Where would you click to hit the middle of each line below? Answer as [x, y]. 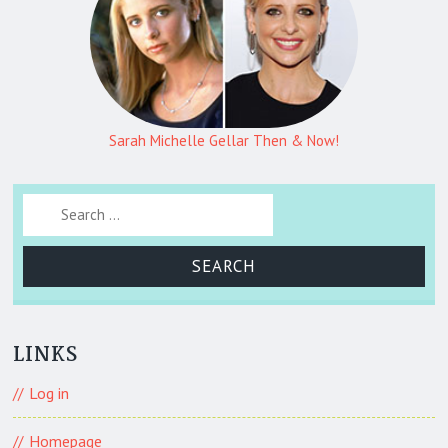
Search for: [59, 206]
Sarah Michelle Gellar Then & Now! [224, 140]
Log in [49, 393]
